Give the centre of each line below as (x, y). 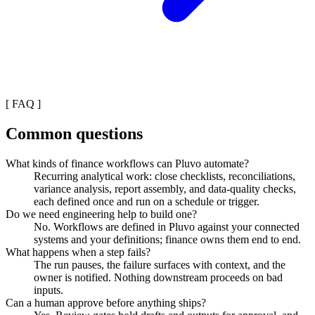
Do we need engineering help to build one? (101, 214)
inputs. (49, 290)
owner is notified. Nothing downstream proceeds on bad (158, 278)
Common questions (74, 134)
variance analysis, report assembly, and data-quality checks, (165, 189)
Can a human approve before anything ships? (106, 303)
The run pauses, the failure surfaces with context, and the (160, 265)
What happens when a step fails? (78, 252)
